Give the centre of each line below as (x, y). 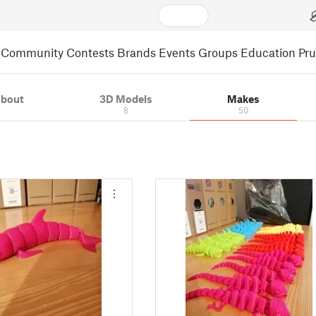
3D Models (126, 99)
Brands (136, 52)
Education (268, 52)
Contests (90, 52)
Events (177, 52)
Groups (218, 52)
